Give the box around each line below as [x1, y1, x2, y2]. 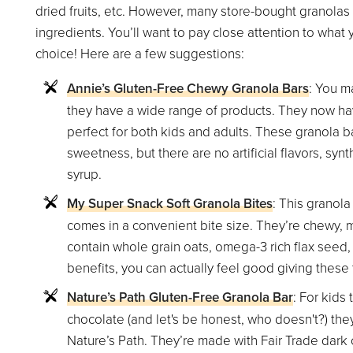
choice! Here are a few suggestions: [35, 44, 244, 63]
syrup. [66, 165, 102, 184]
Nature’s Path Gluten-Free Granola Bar [66, 288, 293, 307]
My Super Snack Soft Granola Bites [66, 194, 273, 214]
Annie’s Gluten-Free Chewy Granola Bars [66, 79, 309, 98]
